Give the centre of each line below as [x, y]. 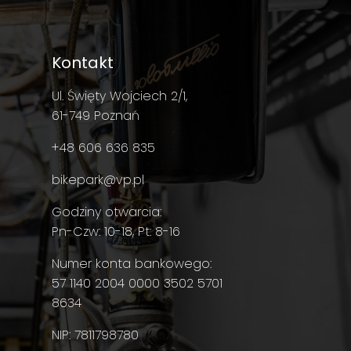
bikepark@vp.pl [98, 179]
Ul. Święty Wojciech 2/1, [119, 96]
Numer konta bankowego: [132, 263]
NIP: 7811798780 [95, 335]
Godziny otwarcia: [107, 212]
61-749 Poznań [96, 115]
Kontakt [83, 62]
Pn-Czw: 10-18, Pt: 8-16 [116, 231]
